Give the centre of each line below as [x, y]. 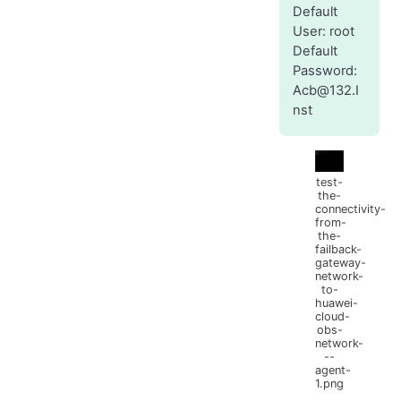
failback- [338, 249]
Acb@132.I [325, 90]
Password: [324, 70]
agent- [333, 370]
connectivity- [350, 209]
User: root [323, 31]
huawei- [337, 303]
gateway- [341, 262]
